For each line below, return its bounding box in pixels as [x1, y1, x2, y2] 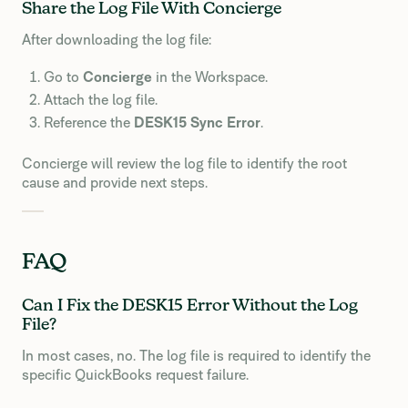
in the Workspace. [152, 68, 268, 86]
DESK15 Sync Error [134, 114, 260, 131]
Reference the [44, 114, 134, 131]
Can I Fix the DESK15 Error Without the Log [22, 298, 358, 314]
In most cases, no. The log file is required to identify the [22, 347, 371, 364]
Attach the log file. [44, 91, 158, 108]
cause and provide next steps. [22, 174, 208, 191]
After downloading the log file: [22, 31, 211, 48]
